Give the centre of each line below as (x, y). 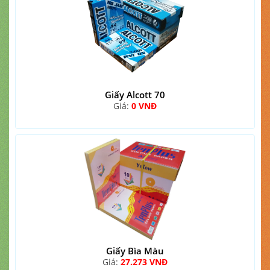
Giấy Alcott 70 (135, 95)
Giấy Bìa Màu (135, 251)
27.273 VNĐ (144, 262)
